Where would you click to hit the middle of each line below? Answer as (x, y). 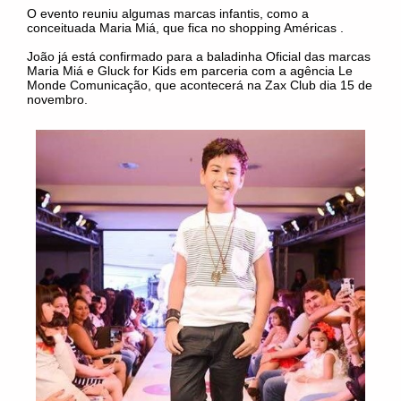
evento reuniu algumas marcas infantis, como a (175, 14)
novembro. (57, 100)
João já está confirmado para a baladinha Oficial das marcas (199, 57)
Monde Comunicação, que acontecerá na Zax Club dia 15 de (200, 85)
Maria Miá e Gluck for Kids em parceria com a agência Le (190, 71)
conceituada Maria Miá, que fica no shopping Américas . (187, 28)
